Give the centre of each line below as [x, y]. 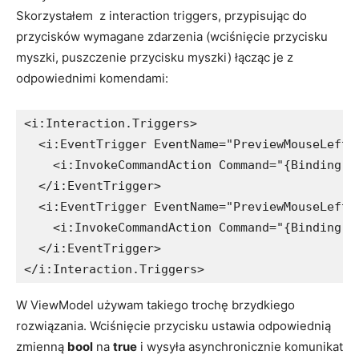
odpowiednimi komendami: [92, 78]
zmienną [42, 346]
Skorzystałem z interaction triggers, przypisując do [161, 15]
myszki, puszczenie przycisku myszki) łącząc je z [155, 57]
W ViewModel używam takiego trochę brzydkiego [155, 305]
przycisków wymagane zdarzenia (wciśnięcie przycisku [172, 36]
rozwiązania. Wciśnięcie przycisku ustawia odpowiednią [173, 325]
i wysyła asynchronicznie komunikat [240, 346]
